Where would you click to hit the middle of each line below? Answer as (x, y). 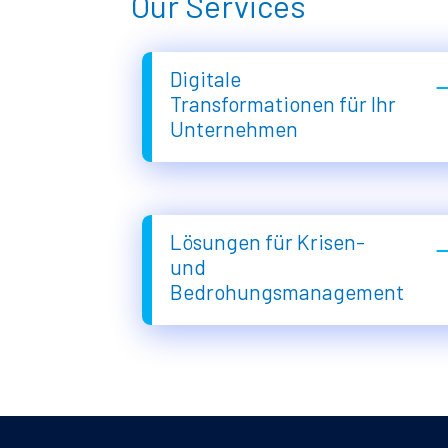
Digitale (205, 78)
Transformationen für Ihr (282, 103)
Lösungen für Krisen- (267, 241)
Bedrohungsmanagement (286, 291)
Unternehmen (233, 128)
